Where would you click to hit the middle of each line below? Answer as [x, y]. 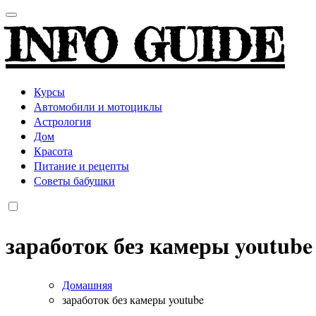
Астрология [62, 121]
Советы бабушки [74, 180]
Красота [53, 150]
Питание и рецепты [81, 165]
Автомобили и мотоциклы [98, 106]
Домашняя [87, 284]
